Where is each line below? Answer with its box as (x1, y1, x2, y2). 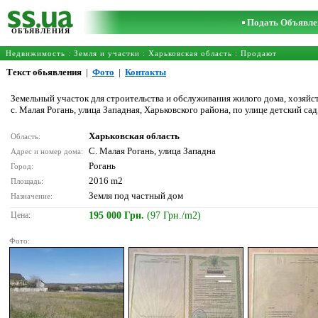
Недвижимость (6, 49, 65, 57)
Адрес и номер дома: (11, 147, 85, 155)
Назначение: (11, 192, 55, 200)
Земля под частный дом (89, 190, 183, 201)
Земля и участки (74, 49, 140, 57)
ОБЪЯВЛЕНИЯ (11, 27, 70, 35)
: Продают (232, 49, 277, 57)
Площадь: (11, 177, 45, 185)
